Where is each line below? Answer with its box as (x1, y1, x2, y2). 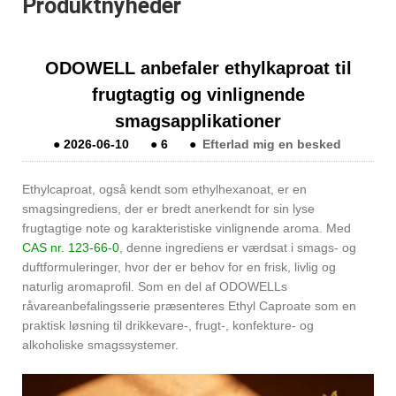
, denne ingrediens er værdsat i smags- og (119, 240, 356, 255)
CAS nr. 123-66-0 (22, 240, 119, 255)
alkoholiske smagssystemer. (22, 338, 179, 353)
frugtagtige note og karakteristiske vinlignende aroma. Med (22, 221, 351, 236)
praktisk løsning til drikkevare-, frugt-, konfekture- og (22, 318, 314, 333)
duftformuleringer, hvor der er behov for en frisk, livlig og (22, 260, 336, 275)
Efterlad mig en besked (202, 137, 342, 152)
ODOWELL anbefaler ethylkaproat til (44, 58, 352, 79)
